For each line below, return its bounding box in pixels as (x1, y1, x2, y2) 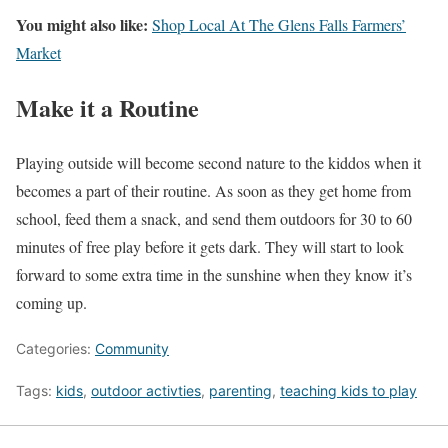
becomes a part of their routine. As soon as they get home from (16, 180, 411, 202)
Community (95, 340, 169, 358)
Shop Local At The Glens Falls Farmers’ (152, 14, 406, 36)
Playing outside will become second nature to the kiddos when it (16, 152, 421, 174)
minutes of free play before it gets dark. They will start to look (16, 236, 404, 258)
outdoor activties (91, 382, 201, 400)
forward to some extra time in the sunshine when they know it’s (16, 264, 412, 286)
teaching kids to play (280, 382, 417, 400)
